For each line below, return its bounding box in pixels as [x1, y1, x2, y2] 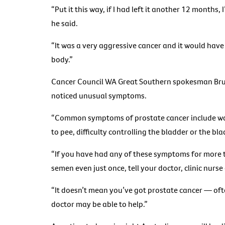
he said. [51, 18, 78, 29]
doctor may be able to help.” [51, 199, 148, 209]
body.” [51, 54, 73, 65]
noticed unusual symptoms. [51, 90, 147, 101]
